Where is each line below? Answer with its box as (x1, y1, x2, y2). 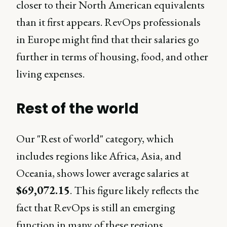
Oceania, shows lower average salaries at (16, 165, 189, 180)
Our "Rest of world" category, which (16, 131, 174, 146)
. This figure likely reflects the (70, 182, 199, 198)
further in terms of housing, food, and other (16, 49, 208, 64)
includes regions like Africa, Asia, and (16, 148, 181, 163)
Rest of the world (16, 98, 139, 119)
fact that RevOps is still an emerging (16, 200, 175, 215)
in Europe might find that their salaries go (16, 31, 199, 47)
